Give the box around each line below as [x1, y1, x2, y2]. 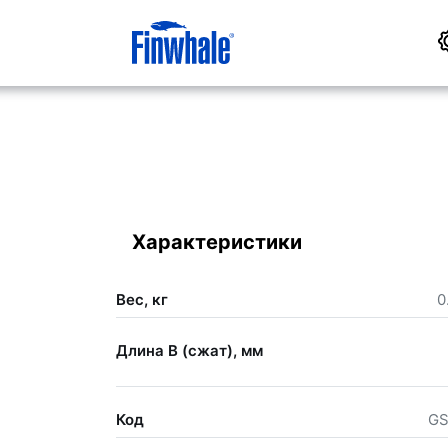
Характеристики [131, 229, 302, 254]
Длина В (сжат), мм [115, 341, 263, 361]
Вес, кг [115, 290, 168, 310]
